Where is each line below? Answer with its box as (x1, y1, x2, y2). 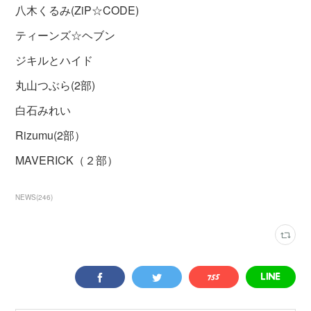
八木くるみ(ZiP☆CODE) (15, 2, 140, 18)
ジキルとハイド (15, 52, 94, 68)
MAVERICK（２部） (15, 152, 119, 168)
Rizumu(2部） (15, 127, 86, 143)
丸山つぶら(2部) (15, 77, 96, 93)
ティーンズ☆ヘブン (15, 27, 116, 43)
